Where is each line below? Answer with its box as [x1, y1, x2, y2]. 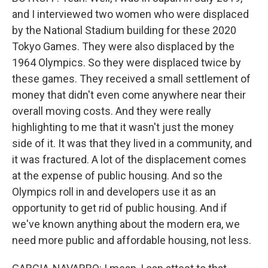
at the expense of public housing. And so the [12, 169, 223, 182]
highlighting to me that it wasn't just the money [12, 121, 234, 133]
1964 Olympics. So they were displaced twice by [12, 56, 241, 69]
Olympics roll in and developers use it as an [12, 185, 216, 198]
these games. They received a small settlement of [12, 72, 251, 85]
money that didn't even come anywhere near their [12, 89, 246, 101]
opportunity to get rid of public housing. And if [12, 202, 227, 214]
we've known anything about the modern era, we [12, 218, 240, 230]
